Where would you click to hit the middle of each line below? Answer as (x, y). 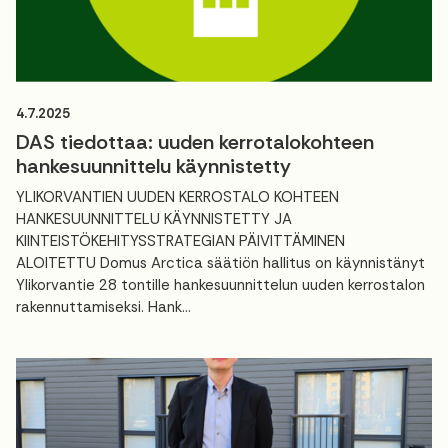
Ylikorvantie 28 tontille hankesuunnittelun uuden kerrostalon (220, 284)
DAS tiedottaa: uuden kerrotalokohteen (195, 141)
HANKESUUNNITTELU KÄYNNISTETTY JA (154, 218)
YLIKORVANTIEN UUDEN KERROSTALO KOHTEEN (177, 196)
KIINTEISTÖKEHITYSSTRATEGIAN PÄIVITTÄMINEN (180, 240)
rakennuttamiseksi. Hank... (103, 306)
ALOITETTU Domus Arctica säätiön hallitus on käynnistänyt (220, 262)
